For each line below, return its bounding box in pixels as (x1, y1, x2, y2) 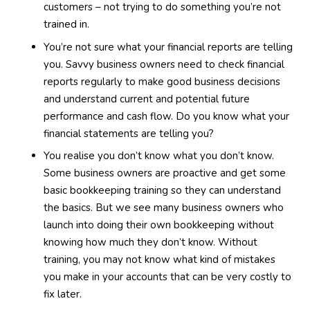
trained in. (43, 17, 89, 31)
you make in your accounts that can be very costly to (43, 270, 291, 284)
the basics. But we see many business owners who (43, 201, 284, 215)
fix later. (43, 287, 82, 301)
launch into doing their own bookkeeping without (43, 218, 274, 232)
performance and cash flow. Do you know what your (43, 109, 289, 123)
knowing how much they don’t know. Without (43, 235, 257, 249)
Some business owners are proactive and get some (43, 166, 286, 180)
